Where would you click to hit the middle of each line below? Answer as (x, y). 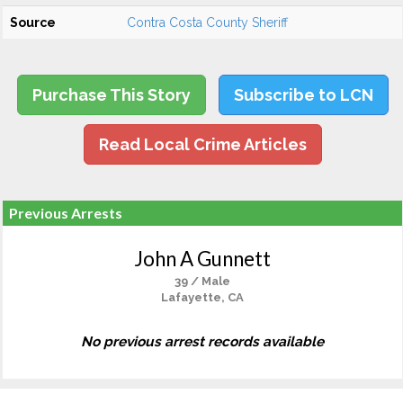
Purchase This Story (111, 95)
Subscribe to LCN (303, 95)
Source (33, 22)
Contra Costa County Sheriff (207, 22)
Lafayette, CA (202, 297)
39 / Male (202, 281)
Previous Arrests (66, 213)
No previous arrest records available (202, 342)
